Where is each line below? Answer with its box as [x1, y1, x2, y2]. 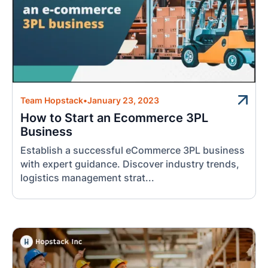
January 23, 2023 [87, 95, 160, 105]
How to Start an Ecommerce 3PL [20, 110, 209, 125]
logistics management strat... [20, 172, 155, 184]
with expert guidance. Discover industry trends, [20, 158, 240, 170]
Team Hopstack [20, 95, 84, 105]
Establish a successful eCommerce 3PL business [20, 144, 245, 156]
